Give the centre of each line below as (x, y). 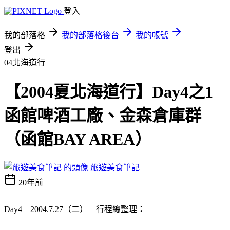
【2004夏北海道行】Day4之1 (109, 92)
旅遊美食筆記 (115, 167)
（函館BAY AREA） (78, 139)
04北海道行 (25, 62)
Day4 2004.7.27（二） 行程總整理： (75, 209)
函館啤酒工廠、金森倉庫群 (103, 116)
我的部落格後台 (90, 35)
